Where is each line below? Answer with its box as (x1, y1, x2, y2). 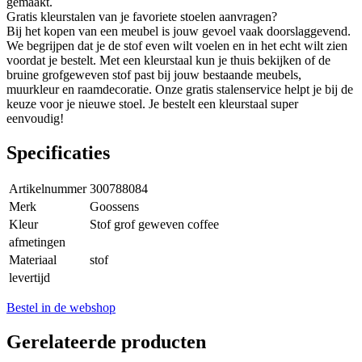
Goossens (90, 200, 139, 214)
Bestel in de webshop (6, 301, 116, 315)
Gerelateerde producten (6, 331, 206, 353)
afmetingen (9, 235, 65, 250)
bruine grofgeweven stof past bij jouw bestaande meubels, (6, 67, 301, 82)
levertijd (9, 271, 50, 285)
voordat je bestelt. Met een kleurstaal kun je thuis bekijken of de (6, 53, 330, 67)
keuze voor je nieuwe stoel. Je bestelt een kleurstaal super (6, 96, 298, 111)
